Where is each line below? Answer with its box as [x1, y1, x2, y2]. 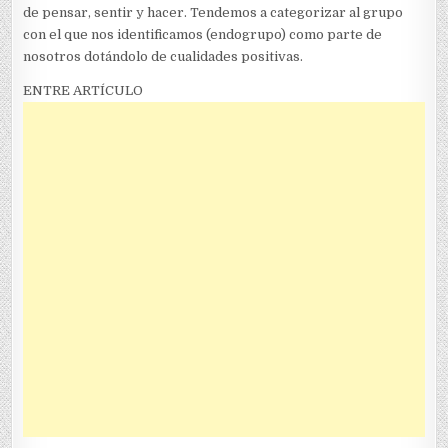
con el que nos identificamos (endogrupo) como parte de [23, 26, 383, 42]
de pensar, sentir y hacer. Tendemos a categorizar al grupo [23, 4, 404, 20]
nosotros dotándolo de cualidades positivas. [23, 48, 304, 64]
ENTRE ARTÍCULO [23, 82, 144, 98]
